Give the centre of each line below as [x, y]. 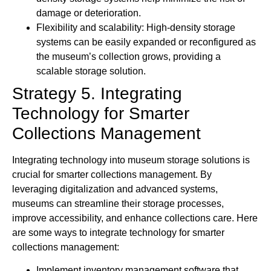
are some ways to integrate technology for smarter [118, 232]
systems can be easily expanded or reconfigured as [146, 42]
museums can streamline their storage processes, [118, 203]
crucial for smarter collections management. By [112, 174]
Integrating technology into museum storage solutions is [131, 160]
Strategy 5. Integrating [97, 93]
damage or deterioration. [89, 13]
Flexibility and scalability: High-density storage [136, 27]
